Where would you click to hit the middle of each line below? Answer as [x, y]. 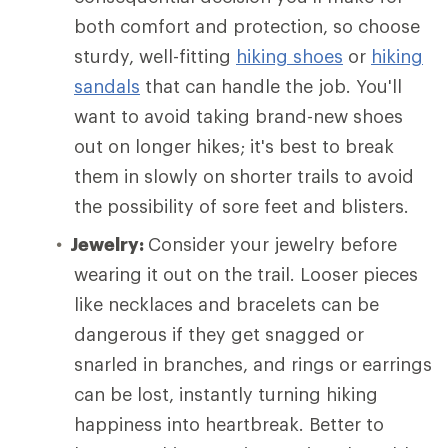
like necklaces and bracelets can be [226, 303]
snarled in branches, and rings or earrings [253, 363]
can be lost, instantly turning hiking [226, 393]
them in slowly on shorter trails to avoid [244, 175]
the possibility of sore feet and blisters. [241, 205]
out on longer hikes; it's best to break [234, 145]
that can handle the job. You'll [271, 85]
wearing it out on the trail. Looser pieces [246, 273]
